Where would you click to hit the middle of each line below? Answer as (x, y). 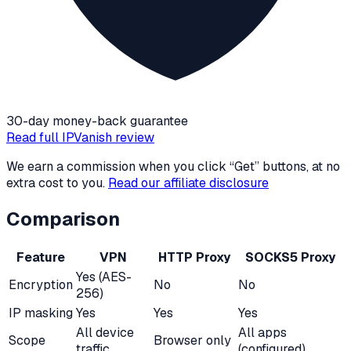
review (133, 137)
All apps (262, 332)
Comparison (63, 219)
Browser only (192, 340)
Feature (41, 257)
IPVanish (87, 137)
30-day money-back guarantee (97, 121)
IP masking (41, 313)
